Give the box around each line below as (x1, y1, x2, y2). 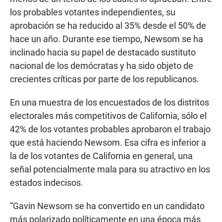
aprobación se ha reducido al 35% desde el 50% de (10, 20, 206, 31)
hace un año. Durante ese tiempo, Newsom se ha (10, 34, 203, 45)
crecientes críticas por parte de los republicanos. (10, 74, 199, 85)
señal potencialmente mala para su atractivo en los (10, 164, 210, 175)
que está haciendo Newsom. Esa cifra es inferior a (10, 137, 206, 148)
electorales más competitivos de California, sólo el (10, 111, 207, 121)
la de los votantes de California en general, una (10, 151, 193, 162)
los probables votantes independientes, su (10, 7, 175, 18)
